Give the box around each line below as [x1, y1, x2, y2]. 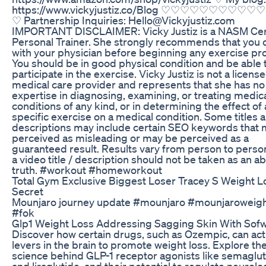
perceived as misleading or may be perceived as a [12, 131, 249, 144]
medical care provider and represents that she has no [12, 77, 265, 91]
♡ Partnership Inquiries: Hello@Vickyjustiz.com [12, 13, 235, 27]
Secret [12, 184, 43, 198]
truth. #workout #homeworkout [12, 163, 162, 176]
